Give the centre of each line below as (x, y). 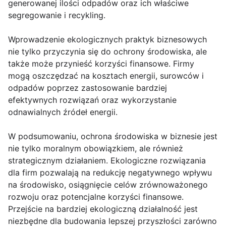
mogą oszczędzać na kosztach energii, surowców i (106, 76)
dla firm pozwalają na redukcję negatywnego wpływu (110, 173)
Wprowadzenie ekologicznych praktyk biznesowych (107, 39)
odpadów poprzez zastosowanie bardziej (88, 88)
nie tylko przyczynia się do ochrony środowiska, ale (107, 51)
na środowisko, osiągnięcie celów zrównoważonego (108, 185)
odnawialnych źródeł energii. (63, 112)
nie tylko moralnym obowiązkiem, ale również (96, 148)
